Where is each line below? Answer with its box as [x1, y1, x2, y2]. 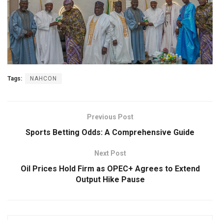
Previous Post [86, 113, 134, 121]
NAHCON [30, 75, 57, 82]
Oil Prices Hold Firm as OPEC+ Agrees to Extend [20, 164, 200, 174]
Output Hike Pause [75, 175, 145, 185]
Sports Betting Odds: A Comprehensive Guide [26, 128, 194, 137]
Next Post [94, 149, 126, 158]
